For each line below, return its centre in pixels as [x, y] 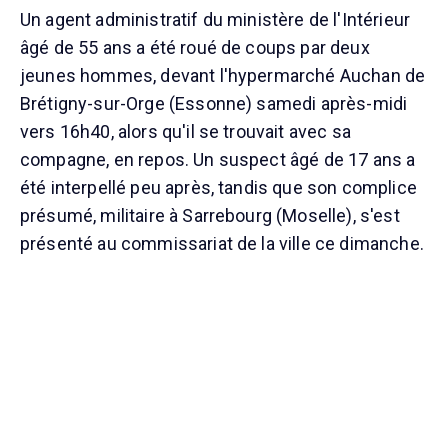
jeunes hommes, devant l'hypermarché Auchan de [223, 76]
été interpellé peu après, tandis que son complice [218, 188]
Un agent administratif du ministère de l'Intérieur [215, 20]
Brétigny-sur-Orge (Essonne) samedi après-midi [214, 104]
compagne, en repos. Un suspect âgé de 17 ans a [218, 160]
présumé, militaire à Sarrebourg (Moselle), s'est [210, 216]
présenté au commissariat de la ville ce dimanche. [222, 244]
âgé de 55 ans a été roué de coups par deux [195, 48]
